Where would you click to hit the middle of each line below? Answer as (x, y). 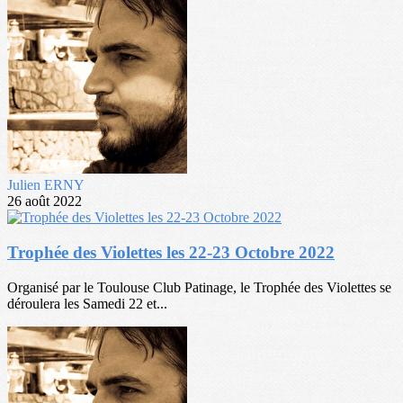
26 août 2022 (45, 201)
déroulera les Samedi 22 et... (87, 303)
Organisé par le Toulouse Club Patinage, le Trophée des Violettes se (199, 287)
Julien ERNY (46, 185)
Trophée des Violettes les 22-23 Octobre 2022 (171, 253)
